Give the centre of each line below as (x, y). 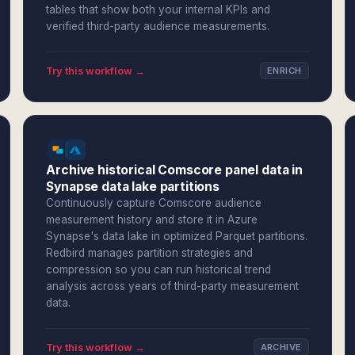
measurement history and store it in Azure (152, 219)
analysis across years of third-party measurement (173, 286)
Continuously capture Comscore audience (154, 203)
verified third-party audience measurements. (158, 26)
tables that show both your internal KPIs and (158, 10)
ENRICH (284, 71)
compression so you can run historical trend (159, 269)
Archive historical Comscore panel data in (174, 170)
